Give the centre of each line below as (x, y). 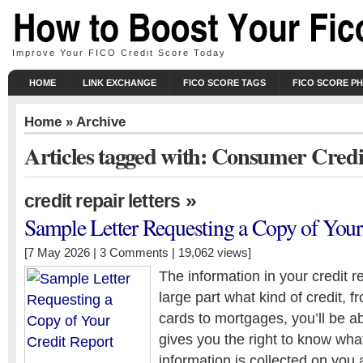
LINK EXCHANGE (120, 83)
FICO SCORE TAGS (224, 83)
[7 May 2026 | (62, 253)
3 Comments (134, 253)
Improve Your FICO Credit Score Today (119, 53)
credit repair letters (102, 201)
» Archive (94, 122)
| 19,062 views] (210, 253)
